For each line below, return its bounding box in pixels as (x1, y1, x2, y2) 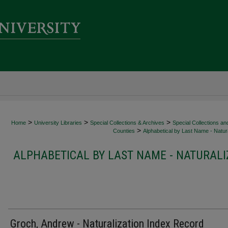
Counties (113, 128, 135, 134)
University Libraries (34, 120, 82, 126)
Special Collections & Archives (90, 120, 164, 126)
